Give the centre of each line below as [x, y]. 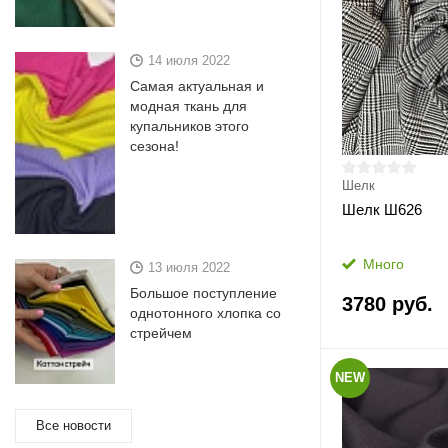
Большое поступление [203, 292]
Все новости [73, 425]
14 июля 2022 [189, 60]
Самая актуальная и [197, 85]
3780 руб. [387, 304]
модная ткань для [188, 105]
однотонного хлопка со [205, 312]
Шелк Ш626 [381, 209]
